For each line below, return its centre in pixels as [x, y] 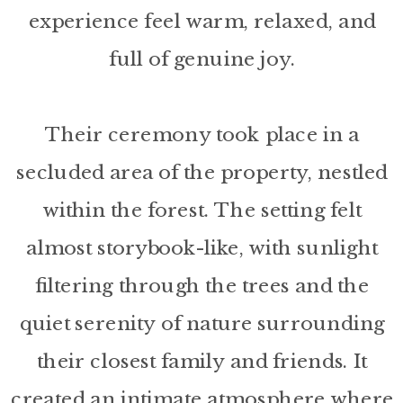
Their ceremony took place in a [202, 134]
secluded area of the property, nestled [202, 172]
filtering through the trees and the [202, 285]
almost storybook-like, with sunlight [202, 247]
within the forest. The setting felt [202, 210]
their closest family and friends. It [202, 361]
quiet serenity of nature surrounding [202, 323]
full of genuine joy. [202, 58]
